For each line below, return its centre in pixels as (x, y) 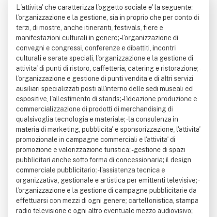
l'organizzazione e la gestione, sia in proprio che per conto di (108, 17)
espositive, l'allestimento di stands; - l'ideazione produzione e (107, 99)
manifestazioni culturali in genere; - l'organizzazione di (97, 38)
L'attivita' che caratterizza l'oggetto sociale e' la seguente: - (105, 7)
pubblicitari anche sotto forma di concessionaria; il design (104, 160)
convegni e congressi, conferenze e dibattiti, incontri (96, 48)
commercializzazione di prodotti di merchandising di (94, 109)
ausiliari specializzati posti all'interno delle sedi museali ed (104, 89)
